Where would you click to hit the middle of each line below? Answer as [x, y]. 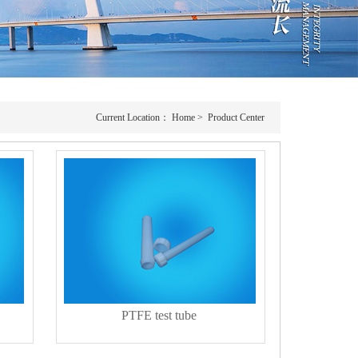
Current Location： [134, 117]
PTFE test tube [159, 315]
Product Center [236, 117]
